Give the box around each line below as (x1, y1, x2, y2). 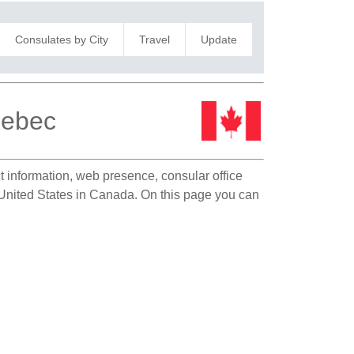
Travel (138, 32, 170, 46)
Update (200, 32, 237, 46)
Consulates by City (14, 32, 108, 46)
